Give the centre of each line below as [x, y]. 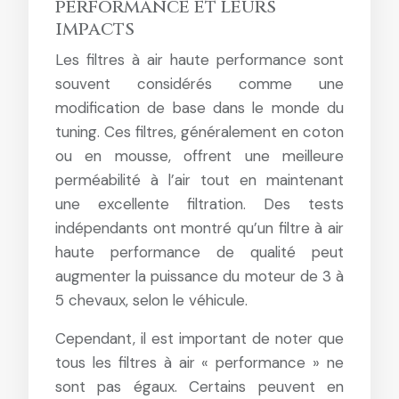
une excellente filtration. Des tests [199, 204]
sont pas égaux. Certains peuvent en [199, 387]
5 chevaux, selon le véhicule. [151, 300]
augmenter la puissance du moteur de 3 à [199, 276]
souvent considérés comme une [199, 84]
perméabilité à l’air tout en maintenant [199, 180]
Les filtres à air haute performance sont [199, 60]
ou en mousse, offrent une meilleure [199, 156]
